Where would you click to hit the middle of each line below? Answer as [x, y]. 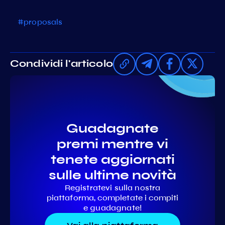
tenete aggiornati [113, 159]
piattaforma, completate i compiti [113, 197]
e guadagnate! [113, 207]
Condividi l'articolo [62, 64]
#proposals [40, 22]
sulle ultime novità [113, 175]
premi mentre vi [113, 144]
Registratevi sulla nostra [113, 187]
